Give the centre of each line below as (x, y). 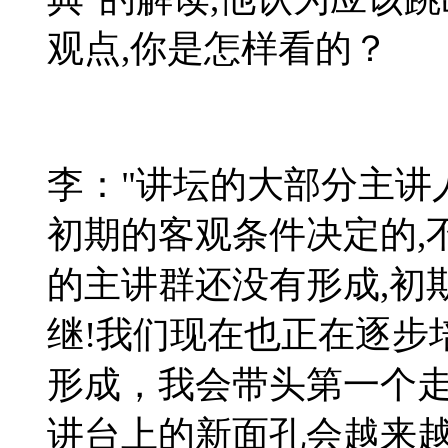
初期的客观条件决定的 (232, 234)
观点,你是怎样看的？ (218, 48)
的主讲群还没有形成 (213, 284)
